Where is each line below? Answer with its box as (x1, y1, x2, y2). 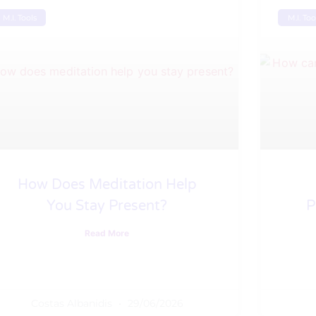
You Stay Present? (47, 197, 168, 214)
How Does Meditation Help (17, 176, 197, 193)
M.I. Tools (2, 12, 37, 23)
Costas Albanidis (30, 296, 115, 310)
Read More (85, 227, 130, 238)
